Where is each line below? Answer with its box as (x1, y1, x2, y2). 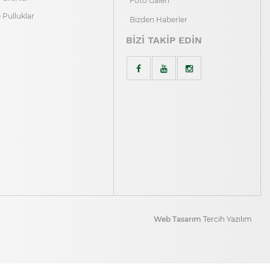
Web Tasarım (154, 215, 203, 224)
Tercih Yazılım (203, 215, 252, 224)
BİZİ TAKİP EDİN (125, 34, 202, 46)
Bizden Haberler (129, 15, 187, 24)
